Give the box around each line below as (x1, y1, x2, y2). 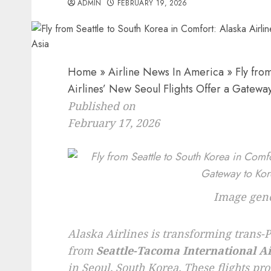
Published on (68, 99, 135, 113)
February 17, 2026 (68, 116, 160, 130)
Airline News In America (105, 64, 227, 80)
